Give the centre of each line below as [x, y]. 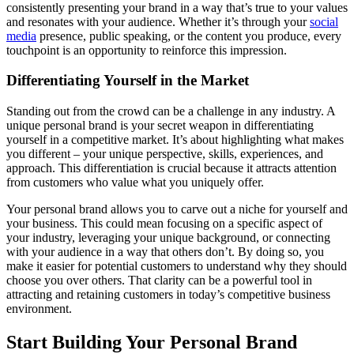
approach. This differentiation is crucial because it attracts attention [171, 168]
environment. [39, 309]
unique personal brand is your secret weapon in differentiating [160, 126]
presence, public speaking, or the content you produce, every [189, 36]
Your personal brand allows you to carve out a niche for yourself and [177, 209]
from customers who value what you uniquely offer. [135, 183]
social [324, 21]
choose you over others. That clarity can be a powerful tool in [159, 281]
